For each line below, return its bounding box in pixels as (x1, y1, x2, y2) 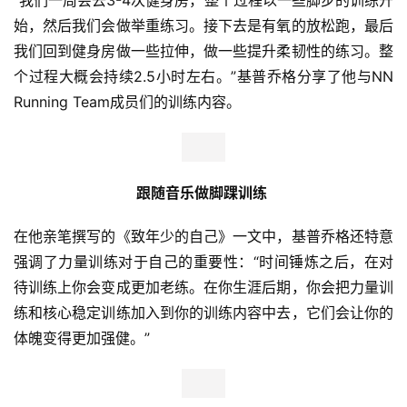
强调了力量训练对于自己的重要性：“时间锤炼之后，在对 (14, 253, 393, 272)
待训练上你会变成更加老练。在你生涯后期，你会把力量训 (14, 278, 393, 297)
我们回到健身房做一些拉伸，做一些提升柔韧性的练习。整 (14, 42, 393, 61)
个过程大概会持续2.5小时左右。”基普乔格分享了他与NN (14, 67, 393, 86)
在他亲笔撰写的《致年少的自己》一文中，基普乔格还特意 (14, 227, 393, 246)
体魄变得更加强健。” (14, 329, 150, 348)
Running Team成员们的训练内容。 (14, 93, 241, 112)
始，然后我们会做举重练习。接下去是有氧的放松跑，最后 (14, 16, 393, 35)
